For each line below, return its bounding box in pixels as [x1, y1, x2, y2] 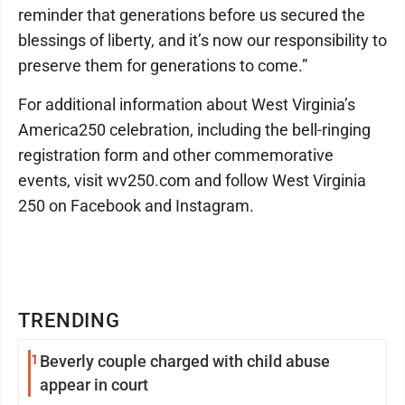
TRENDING [18, 308, 121, 332]
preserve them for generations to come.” [18, 55, 307, 75]
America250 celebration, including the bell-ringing [18, 119, 371, 139]
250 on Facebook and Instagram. [18, 195, 254, 215]
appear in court [40, 374, 148, 394]
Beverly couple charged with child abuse [40, 351, 330, 371]
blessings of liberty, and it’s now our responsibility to [18, 30, 387, 50]
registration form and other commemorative [18, 145, 334, 165]
